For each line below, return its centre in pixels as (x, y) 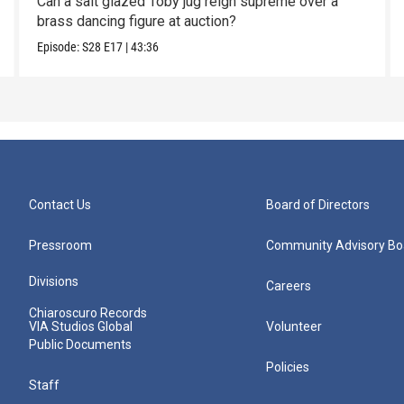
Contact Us (60, 205)
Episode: (59, 47)
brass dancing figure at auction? (136, 22)
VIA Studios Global (81, 327)
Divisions (54, 282)
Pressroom (60, 246)
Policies (288, 367)
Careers (289, 286)
